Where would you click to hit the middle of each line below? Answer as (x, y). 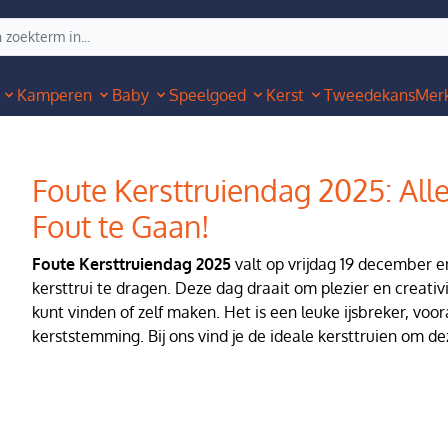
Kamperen (54, 95)
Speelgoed (207, 95)
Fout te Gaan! (121, 226)
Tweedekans (369, 95)
